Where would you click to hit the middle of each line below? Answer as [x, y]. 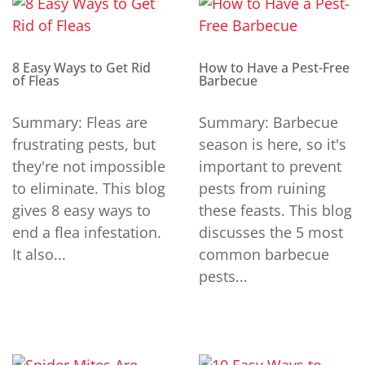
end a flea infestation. [87, 232]
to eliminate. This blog [89, 188]
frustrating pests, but [84, 144]
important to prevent [270, 166]
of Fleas [36, 80]
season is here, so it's [273, 144]
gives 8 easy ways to [81, 210]
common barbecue [264, 254]
